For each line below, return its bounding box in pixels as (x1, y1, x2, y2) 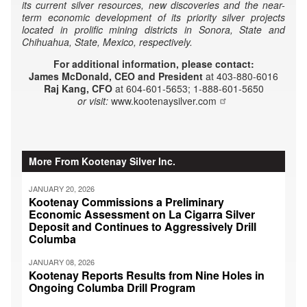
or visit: (77, 93, 111, 108)
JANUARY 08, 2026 (29, 256, 95, 267)
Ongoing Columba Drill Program (29, 279, 195, 295)
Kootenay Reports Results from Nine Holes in (29, 267, 265, 283)
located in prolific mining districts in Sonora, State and (22, 22, 285, 36)
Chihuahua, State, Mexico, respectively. (22, 34, 193, 49)
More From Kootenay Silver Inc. (29, 153, 175, 168)
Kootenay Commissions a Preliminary (29, 193, 224, 210)
